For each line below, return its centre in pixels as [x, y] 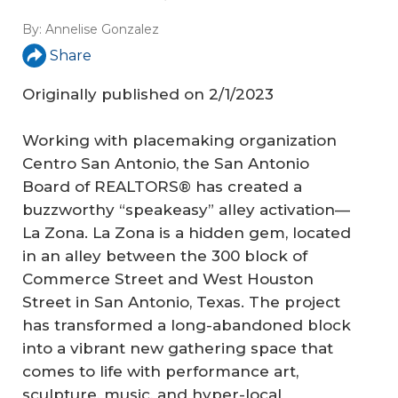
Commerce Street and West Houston [168, 279]
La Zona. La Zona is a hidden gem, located [187, 232]
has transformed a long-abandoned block [187, 325]
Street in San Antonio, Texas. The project [181, 302]
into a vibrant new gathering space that [178, 348]
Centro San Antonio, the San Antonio [166, 163]
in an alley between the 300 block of [165, 255]
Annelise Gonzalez [102, 30]
